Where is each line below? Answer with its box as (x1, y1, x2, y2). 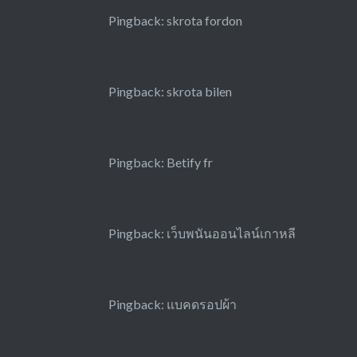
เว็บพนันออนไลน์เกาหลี (166, 226, 296, 241)
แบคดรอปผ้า (166, 296, 237, 312)
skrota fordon (166, 13, 242, 29)
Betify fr (166, 155, 213, 171)
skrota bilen (166, 84, 232, 100)
